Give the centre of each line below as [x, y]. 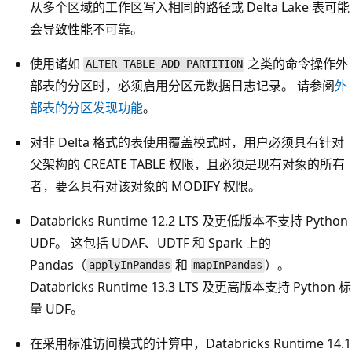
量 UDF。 [57, 308]
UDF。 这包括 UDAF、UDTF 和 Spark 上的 [150, 242]
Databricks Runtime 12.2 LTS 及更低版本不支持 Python [189, 220]
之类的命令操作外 [297, 63]
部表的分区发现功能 [86, 107]
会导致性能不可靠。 [86, 29]
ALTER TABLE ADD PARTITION [164, 64]
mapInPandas [228, 265]
